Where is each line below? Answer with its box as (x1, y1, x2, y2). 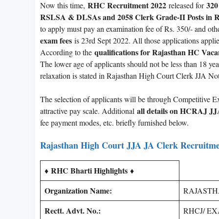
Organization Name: (44, 184, 112, 196)
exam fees (40, 34, 72, 46)
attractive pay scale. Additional (40, 105, 137, 116)
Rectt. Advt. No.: (44, 204, 101, 216)
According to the (40, 46, 94, 57)
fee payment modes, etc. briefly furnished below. (40, 117, 189, 128)
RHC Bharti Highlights (51, 164, 128, 176)
